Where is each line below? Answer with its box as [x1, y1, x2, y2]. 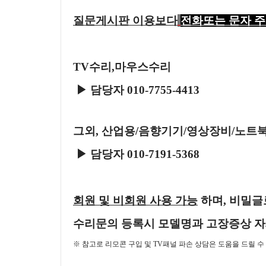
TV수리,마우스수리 [73, 61, 171, 73]
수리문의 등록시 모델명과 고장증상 [73, 217, 254, 230]
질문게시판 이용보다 [73, 14, 178, 27]
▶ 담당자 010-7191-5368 [73, 148, 199, 160]
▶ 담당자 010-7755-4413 [73, 84, 199, 96]
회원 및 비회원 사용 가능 [73, 194, 198, 207]
